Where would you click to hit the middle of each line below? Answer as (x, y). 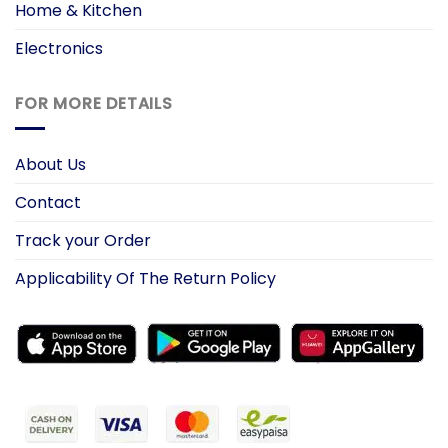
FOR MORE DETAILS (94, 104)
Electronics (59, 49)
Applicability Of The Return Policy (145, 278)
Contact (48, 202)
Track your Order (83, 240)
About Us (50, 164)
